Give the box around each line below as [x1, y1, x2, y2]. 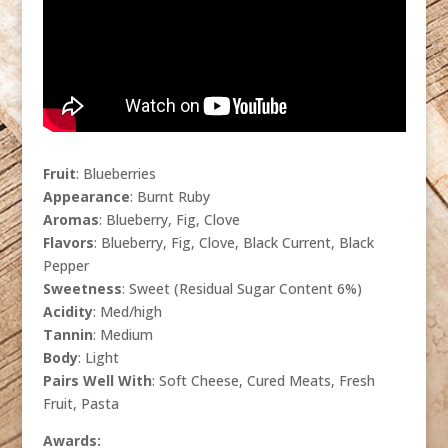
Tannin [42, 325, 93, 345]
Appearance [42, 187, 130, 207]
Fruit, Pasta [42, 394, 119, 414]
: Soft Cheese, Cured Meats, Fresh [151, 371, 375, 391]
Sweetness [42, 279, 122, 299]
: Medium [92, 325, 153, 345]
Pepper [42, 256, 89, 276]
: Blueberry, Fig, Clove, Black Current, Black [93, 233, 374, 253]
